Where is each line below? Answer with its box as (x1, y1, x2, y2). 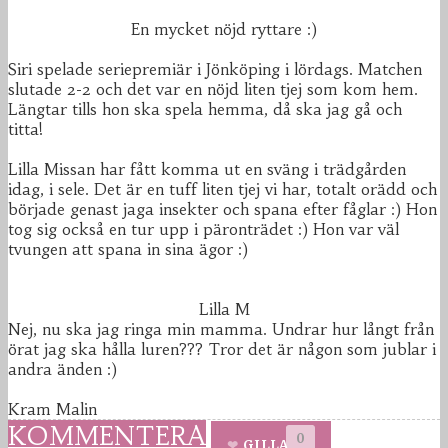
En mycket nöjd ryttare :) (131, 19, 317, 40)
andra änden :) (8, 359, 117, 380)
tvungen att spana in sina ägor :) (8, 239, 248, 260)
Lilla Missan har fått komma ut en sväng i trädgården (8, 159, 406, 180)
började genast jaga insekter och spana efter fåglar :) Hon (8, 199, 437, 220)
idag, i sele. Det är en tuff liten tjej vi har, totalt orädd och (8, 179, 437, 200)
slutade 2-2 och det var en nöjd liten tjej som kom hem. (8, 79, 418, 100)
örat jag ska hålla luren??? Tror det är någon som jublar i (8, 339, 436, 360)
